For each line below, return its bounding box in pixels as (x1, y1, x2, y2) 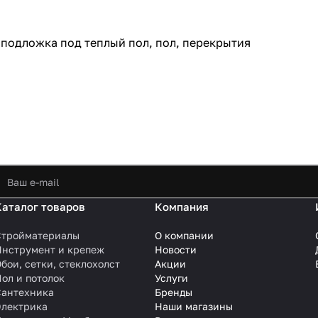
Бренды (155, 286, 192, 299)
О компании (155, 229, 214, 242)
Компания (155, 200, 209, 214)
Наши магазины (155, 300, 233, 313)
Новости (155, 243, 197, 256)
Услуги (155, 272, 188, 285)
